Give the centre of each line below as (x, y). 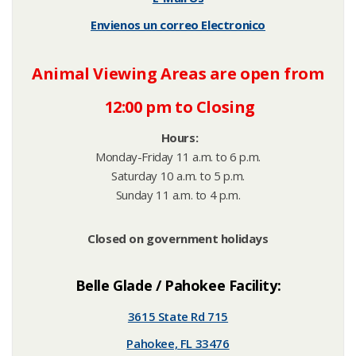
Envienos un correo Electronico (178, 25)
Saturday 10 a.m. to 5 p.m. (178, 176)
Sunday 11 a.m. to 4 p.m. (178, 195)
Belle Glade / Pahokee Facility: (178, 285)
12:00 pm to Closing (178, 107)
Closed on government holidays (178, 238)
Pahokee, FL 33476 (178, 343)
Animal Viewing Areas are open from (178, 74)
